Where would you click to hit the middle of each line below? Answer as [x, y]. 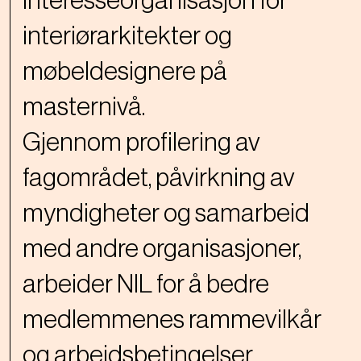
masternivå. [86, 115]
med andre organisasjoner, [162, 257]
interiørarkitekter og [127, 44]
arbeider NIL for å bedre [146, 292]
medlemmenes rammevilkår [172, 328]
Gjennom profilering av [141, 150]
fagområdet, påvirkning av [159, 186]
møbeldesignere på [125, 79]
